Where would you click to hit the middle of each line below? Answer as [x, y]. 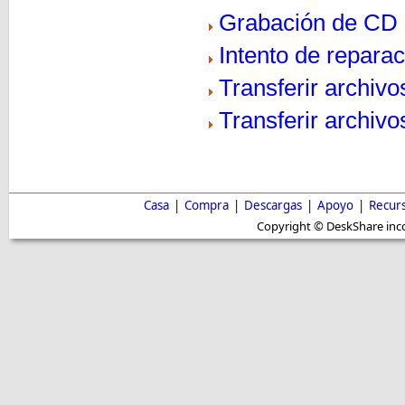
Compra [207, 206]
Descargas [273, 206]
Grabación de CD [308, 23]
